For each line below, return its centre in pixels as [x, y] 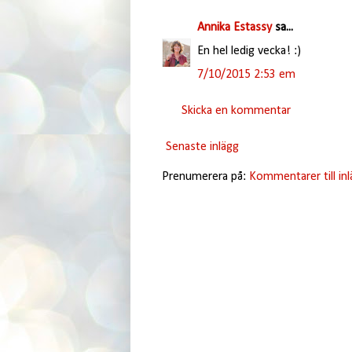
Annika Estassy [234, 27]
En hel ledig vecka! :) [249, 51]
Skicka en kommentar [236, 110]
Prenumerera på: [205, 176]
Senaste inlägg [202, 147]
